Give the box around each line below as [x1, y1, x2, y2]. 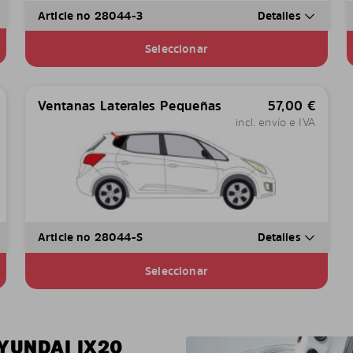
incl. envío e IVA [236, 114, 315, 130]
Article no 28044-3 [37, 8, 143, 24]
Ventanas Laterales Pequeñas [37, 97, 222, 115]
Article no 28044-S [37, 229, 143, 245]
